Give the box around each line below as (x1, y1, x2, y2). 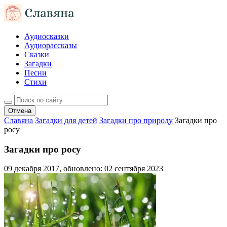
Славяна (4, 116, 33, 125)
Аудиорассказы (24, 41, 77, 50)
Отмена (8, 107, 31, 115)
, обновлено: (59, 164, 104, 173)
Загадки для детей (35, 116, 97, 125)
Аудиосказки (24, 32, 69, 41)
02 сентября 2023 (104, 164, 163, 173)
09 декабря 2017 (4, 164, 59, 173)
